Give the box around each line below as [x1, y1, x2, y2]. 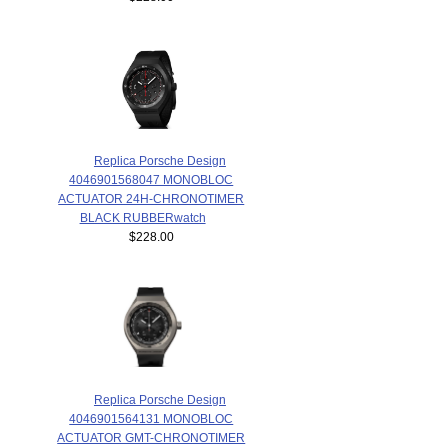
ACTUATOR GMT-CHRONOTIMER [57, 430, 246, 444]
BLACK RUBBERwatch [79, 211, 206, 225]
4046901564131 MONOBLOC [69, 411, 234, 425]
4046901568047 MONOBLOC [69, 173, 234, 187]
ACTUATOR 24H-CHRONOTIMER [58, 192, 245, 206]
